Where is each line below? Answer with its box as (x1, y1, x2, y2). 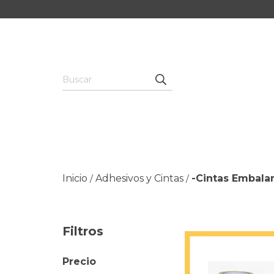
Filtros (62, 224, 103, 239)
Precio (62, 256, 96, 267)
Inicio (62, 172, 87, 184)
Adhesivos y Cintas (95, 172, 183, 184)
